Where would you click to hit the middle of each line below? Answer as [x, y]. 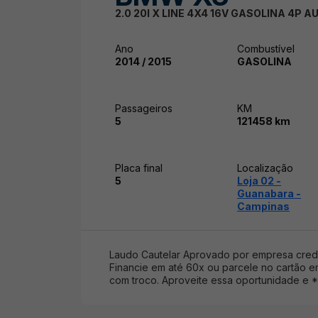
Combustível [266, 48]
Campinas [263, 206]
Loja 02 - [259, 180]
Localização [265, 168]
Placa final [139, 168]
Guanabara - [269, 193]
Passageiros [144, 108]
